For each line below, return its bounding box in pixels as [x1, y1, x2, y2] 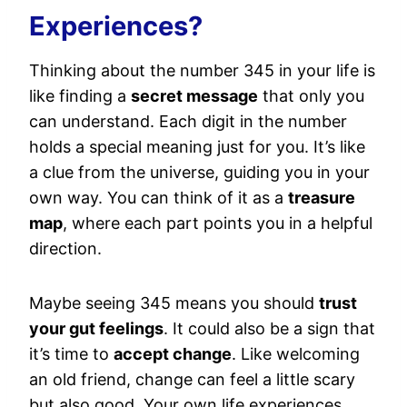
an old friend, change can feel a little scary [29, 370, 355, 389]
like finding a [29, 86, 131, 105]
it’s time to [29, 344, 114, 363]
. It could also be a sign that [164, 319, 375, 338]
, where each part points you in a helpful [63, 213, 372, 233]
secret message [131, 86, 258, 105]
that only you [258, 86, 364, 105]
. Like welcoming [232, 344, 360, 363]
